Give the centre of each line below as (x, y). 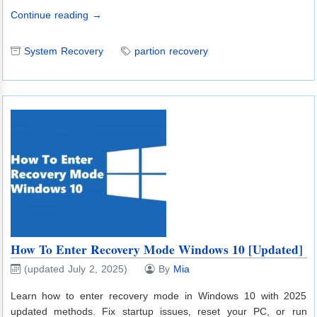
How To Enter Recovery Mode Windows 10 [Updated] (156, 249)
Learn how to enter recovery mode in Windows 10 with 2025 (158, 295)
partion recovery (171, 51)
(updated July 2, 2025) (75, 269)
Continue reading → (56, 15)
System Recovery (63, 51)
